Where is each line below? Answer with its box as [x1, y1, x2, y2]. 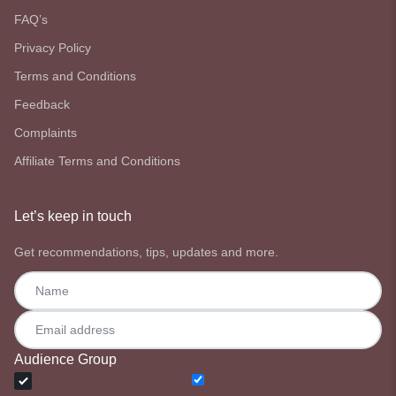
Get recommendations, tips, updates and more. [14, 244, 278, 259]
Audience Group [14, 351, 117, 367]
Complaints [14, 125, 77, 140]
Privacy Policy [14, 40, 91, 55]
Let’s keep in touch [14, 208, 132, 224]
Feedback [14, 96, 70, 111]
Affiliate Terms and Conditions [14, 153, 180, 168]
